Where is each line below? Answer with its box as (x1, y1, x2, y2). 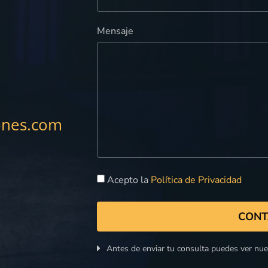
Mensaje (97, 25, 133, 38)
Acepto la (107, 173, 151, 187)
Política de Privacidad (151, 173, 242, 187)
